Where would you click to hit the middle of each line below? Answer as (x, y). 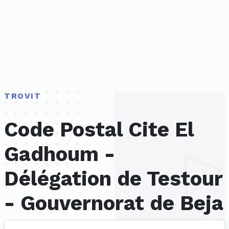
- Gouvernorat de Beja (114, 203)
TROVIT (23, 96)
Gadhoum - (60, 154)
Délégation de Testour (113, 179)
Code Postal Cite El (99, 130)
